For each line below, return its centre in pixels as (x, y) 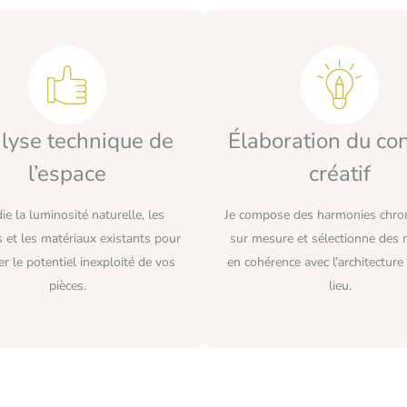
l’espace (67, 173)
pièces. (67, 285)
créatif (340, 173)
